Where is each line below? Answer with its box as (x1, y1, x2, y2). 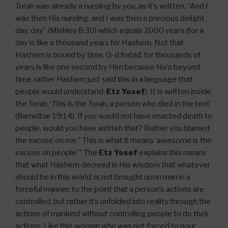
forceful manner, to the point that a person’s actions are (15, 185, 204, 194)
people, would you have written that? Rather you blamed (15, 124, 210, 133)
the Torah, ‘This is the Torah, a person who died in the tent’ (15, 99, 211, 108)
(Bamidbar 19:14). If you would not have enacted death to (15, 111, 212, 121)
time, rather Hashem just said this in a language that (15, 75, 193, 84)
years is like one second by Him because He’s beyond (15, 63, 200, 72)
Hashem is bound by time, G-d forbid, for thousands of (15, 50, 201, 60)
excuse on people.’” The (15, 148, 97, 157)
